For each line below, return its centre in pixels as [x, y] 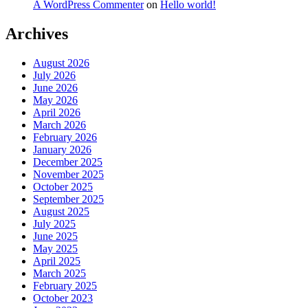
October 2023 [63, 298]
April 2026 [57, 113]
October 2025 [63, 187]
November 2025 [68, 175]
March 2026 [59, 125]
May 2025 [55, 249]
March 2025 [59, 274]
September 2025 [68, 199]
